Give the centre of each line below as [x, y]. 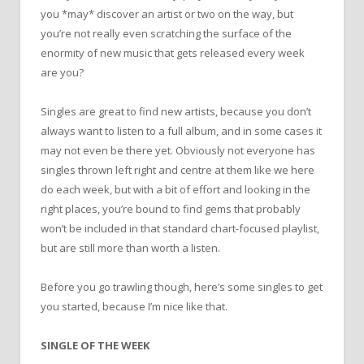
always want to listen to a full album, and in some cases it [181, 130]
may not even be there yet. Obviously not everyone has [178, 150]
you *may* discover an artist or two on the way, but [167, 13]
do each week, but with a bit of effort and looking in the [175, 189]
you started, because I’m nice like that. [134, 306]
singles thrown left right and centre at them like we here [178, 169]
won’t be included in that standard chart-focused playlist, [180, 228]
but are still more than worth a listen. [130, 247]
